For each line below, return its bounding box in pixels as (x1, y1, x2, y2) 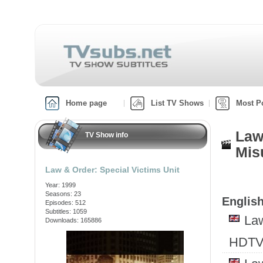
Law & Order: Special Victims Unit (45, 165, 180, 174)
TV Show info (85, 131, 128, 139)
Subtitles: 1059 (45, 208, 87, 215)
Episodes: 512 (45, 199, 86, 206)
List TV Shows (151, 99, 204, 107)
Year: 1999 (45, 181, 76, 188)
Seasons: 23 (45, 190, 81, 197)
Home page (66, 99, 107, 107)
